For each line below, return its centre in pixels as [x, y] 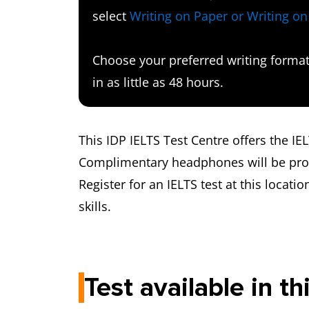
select [111, 16]
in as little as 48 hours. [158, 82]
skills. [95, 206]
